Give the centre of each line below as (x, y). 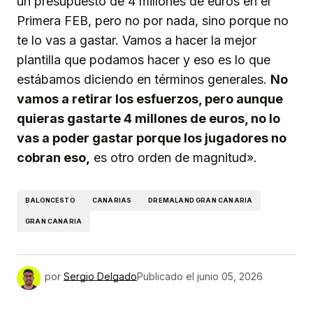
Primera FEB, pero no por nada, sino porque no (153, 20)
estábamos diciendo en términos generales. (144, 79)
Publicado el (166, 277)
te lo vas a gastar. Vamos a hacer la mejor (137, 40)
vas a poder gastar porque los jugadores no (152, 138)
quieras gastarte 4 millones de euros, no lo (148, 118)
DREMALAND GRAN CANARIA (201, 201)
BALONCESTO (50, 201)
